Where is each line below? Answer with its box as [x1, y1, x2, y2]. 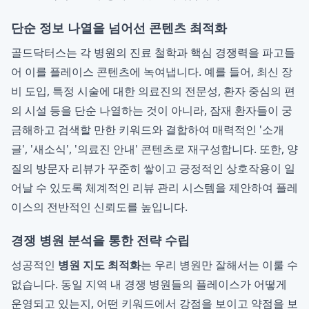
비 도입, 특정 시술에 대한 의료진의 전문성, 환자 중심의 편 [11, 83, 295, 99]
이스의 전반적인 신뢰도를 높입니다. [11, 199, 188, 215]
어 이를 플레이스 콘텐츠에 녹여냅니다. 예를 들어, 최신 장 [11, 64, 292, 79]
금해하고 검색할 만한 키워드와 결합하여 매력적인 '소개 [11, 122, 284, 137]
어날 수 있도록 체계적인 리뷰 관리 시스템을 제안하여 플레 [11, 180, 298, 195]
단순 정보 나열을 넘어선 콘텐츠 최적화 [11, 19, 227, 36]
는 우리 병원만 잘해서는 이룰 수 [141, 257, 298, 272]
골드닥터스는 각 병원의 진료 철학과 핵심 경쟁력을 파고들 [11, 45, 295, 60]
